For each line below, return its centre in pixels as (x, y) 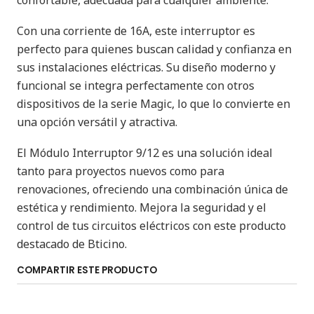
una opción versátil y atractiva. (97, 122)
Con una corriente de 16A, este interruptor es (136, 30)
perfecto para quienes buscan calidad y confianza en (154, 49)
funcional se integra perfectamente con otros (136, 85)
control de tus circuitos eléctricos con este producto (151, 225)
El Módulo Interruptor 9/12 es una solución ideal (145, 152)
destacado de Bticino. (72, 244)
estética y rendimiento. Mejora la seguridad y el (142, 207)
